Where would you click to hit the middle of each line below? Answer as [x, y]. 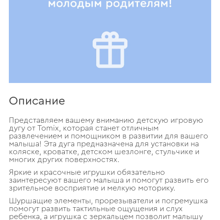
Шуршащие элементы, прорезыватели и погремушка [108, 201]
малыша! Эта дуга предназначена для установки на [104, 144]
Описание [37, 101]
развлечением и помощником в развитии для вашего [108, 136]
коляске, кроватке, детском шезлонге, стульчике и [104, 151]
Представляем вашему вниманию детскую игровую [106, 120]
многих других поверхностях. [64, 159]
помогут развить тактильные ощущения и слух [96, 208]
